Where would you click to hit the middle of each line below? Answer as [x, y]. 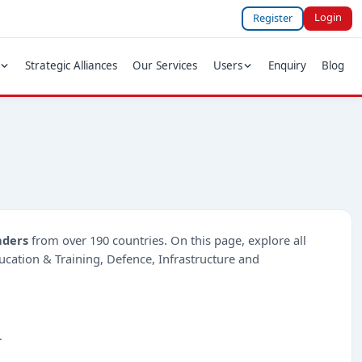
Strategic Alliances [72, 66]
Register [273, 18]
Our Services [165, 66]
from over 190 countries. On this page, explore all [167, 240]
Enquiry [288, 66]
